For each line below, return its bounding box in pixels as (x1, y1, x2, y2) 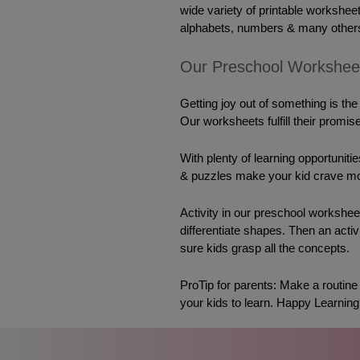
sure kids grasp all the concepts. (179, 242, 350, 256)
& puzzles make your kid (179, 170, 313, 183)
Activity (179, 207, 219, 220)
